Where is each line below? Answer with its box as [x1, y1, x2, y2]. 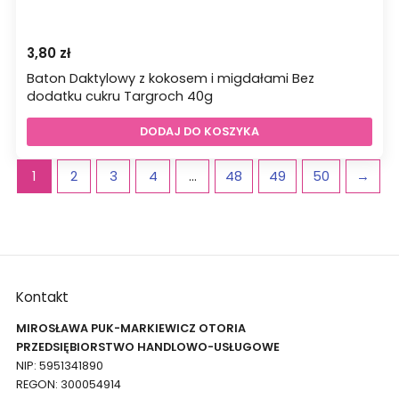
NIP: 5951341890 [15, 357, 103, 373]
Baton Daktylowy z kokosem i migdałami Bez [26, 69, 314, 87]
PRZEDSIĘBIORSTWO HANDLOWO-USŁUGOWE [15, 338, 280, 354]
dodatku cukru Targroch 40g [26, 86, 213, 105]
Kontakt [15, 287, 69, 306]
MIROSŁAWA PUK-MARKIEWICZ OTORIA [15, 320, 246, 336]
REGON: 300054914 [15, 376, 121, 392]
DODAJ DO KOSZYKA [140, 123, 259, 139]
